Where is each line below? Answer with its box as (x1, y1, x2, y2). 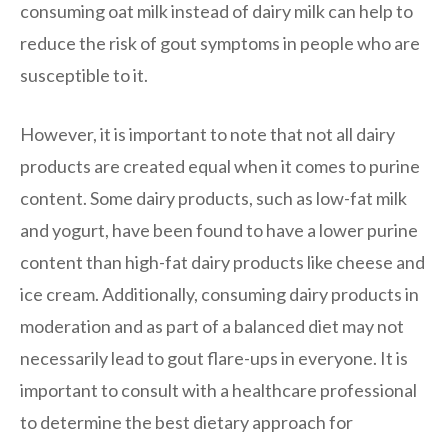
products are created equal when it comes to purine (20, 154, 420, 177)
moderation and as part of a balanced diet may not (20, 314, 404, 337)
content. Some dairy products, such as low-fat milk (20, 186, 407, 209)
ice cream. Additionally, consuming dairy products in (20, 282, 419, 305)
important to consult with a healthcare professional (20, 378, 417, 401)
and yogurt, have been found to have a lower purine (20, 218, 418, 241)
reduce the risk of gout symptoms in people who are (20, 31, 420, 54)
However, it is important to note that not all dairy (20, 122, 395, 145)
